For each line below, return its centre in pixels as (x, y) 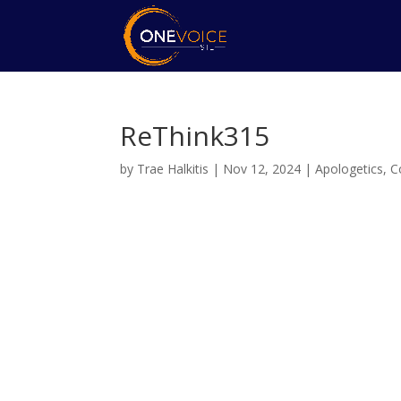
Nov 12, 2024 (262, 169)
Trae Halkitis (173, 169)
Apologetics (350, 169)
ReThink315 (195, 136)
